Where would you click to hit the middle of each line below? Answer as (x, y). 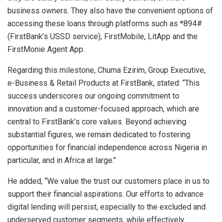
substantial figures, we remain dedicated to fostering (99, 134)
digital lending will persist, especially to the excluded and (107, 207)
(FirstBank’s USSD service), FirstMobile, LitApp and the (103, 36)
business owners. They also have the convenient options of (110, 10)
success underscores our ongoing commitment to (93, 96)
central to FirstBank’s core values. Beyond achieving (97, 121)
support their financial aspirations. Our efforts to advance (106, 194)
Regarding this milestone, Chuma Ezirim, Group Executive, (107, 70)
